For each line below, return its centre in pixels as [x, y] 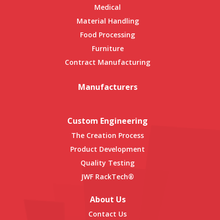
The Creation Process [108, 135]
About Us [108, 199]
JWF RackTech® [108, 176]
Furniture [108, 49]
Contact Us [108, 214]
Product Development [108, 149]
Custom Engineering [108, 121]
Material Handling [108, 21]
